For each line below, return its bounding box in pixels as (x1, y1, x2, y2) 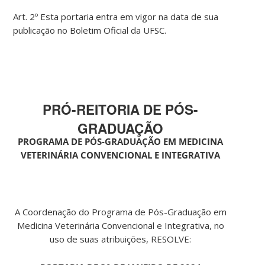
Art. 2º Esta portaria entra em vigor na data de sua (13, 11, 219, 23)
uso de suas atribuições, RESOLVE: (50, 233, 192, 245)
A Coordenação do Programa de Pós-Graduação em (14, 206, 227, 218)
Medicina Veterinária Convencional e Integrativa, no (17, 219, 224, 232)
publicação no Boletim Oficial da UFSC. (13, 24, 167, 37)
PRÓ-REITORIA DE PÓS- (43, 100, 199, 119)
